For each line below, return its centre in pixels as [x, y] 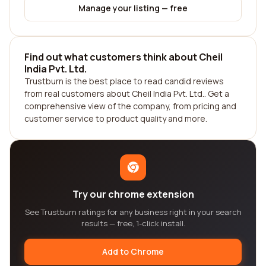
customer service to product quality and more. [116, 118]
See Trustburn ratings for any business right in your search [133, 212]
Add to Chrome [133, 251]
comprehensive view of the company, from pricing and [130, 106]
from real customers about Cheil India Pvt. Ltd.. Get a [127, 94]
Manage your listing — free [133, 8]
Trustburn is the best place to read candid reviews [124, 81]
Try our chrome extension [133, 194]
